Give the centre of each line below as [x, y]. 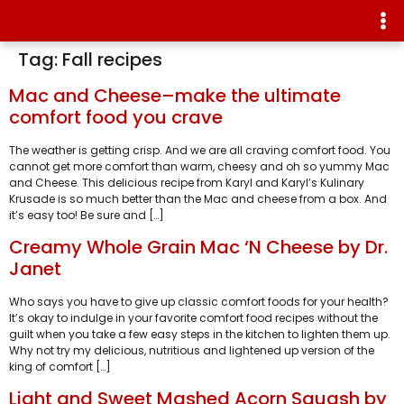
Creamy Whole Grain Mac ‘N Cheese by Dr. [198, 247]
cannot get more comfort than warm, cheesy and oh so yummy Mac [199, 166]
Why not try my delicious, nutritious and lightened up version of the [192, 350]
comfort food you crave [116, 117]
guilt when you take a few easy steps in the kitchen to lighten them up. [200, 334]
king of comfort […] [60, 366]
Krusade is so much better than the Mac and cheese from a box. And [198, 198]
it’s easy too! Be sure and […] [87, 215]
